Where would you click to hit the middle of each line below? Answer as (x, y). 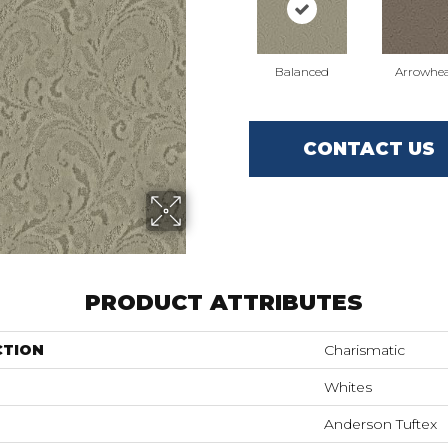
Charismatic (364, 350)
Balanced (301, 71)
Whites (348, 387)
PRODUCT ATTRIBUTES (224, 302)
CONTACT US (368, 148)
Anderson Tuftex (380, 424)
